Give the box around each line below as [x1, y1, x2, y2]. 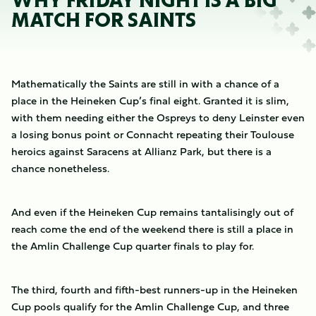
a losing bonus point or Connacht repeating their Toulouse [11, 126, 294, 142]
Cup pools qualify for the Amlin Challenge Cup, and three [11, 298, 289, 315]
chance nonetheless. [11, 160, 109, 176]
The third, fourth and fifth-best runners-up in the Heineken [11, 281, 298, 298]
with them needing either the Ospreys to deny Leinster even [11, 109, 305, 126]
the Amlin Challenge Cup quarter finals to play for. [11, 238, 254, 254]
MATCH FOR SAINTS [11, 11, 196, 29]
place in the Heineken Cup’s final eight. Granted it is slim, [11, 92, 289, 109]
